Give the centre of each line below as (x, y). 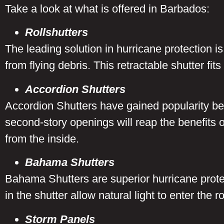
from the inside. (43, 138)
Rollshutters (56, 32)
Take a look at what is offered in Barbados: (107, 8)
